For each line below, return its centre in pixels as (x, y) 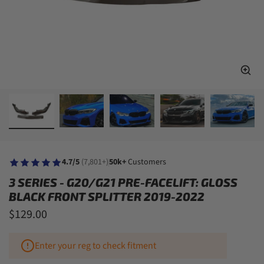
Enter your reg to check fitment (95, 246)
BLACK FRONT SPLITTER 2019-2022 (107, 197)
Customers (146, 162)
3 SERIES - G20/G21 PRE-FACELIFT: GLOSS (123, 182)
